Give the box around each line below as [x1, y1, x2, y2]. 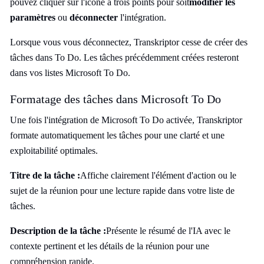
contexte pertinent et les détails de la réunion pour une [10, 241, 209, 251]
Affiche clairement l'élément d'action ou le [80, 170, 236, 180]
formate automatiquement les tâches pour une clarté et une [10, 130, 225, 140]
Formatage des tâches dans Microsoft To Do [10, 93, 221, 105]
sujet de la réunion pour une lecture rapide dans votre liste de [10, 186, 235, 196]
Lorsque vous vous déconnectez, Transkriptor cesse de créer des [10, 37, 247, 47]
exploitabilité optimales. [10, 146, 98, 156]
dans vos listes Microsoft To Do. [10, 68, 130, 78]
